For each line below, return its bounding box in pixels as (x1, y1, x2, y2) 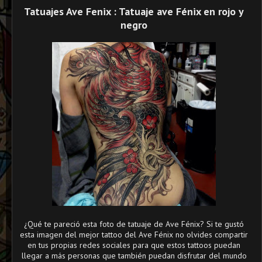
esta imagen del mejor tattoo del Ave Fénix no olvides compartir (20, 229, 248, 240)
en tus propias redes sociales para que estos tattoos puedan (27, 240, 240, 250)
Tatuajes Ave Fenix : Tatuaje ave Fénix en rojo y (24, 5, 244, 18)
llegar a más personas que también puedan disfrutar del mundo (21, 250, 247, 261)
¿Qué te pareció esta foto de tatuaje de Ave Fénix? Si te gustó (24, 219, 244, 229)
